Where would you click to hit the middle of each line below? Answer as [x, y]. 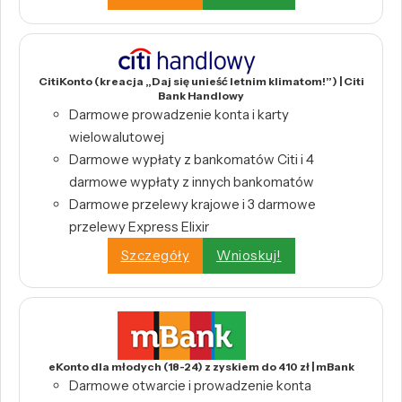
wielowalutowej [117, 136]
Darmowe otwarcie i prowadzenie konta [190, 385]
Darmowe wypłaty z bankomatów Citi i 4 [192, 159]
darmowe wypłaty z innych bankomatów [192, 181]
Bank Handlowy [201, 95]
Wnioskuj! [249, 256]
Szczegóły [155, 256]
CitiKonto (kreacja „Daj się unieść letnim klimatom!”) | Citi [201, 81]
